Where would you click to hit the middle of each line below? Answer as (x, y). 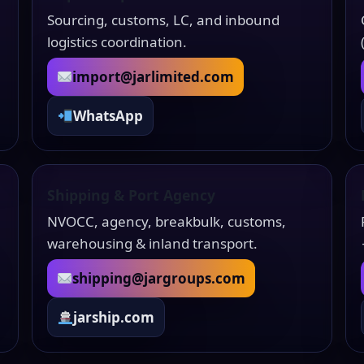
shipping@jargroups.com (159, 279)
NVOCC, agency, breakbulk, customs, (167, 222)
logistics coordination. (117, 42)
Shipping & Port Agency (131, 195)
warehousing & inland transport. (152, 244)
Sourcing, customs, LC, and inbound (163, 20)
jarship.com (114, 318)
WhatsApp (108, 116)
